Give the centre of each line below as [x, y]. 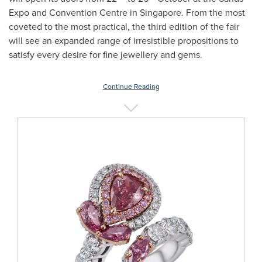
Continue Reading [131, 87]
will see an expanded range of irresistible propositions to [124, 41]
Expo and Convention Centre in [74, 13]
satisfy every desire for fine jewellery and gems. [106, 55]
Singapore [161, 13]
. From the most [213, 13]
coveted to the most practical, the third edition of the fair [124, 27]
